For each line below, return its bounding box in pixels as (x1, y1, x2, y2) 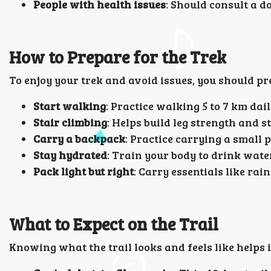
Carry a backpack (33, 131, 125, 146)
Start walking (33, 99, 106, 113)
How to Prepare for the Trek (9, 45, 226, 68)
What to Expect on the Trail (9, 212, 218, 235)
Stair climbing (33, 115, 107, 129)
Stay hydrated (33, 148, 107, 162)
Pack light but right (33, 164, 134, 178)
